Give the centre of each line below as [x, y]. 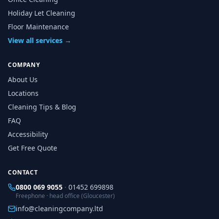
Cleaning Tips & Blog [42, 107]
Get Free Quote [33, 148]
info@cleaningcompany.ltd [59, 208]
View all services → [40, 40]
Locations [23, 93]
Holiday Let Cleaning [42, 13]
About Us [23, 79]
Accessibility [28, 134]
